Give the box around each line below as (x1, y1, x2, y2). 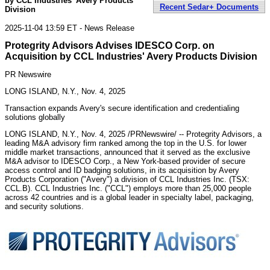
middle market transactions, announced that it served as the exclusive (5, 147, 250, 157)
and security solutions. (5, 201, 84, 211)
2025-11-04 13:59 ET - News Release (5, 23, 134, 33)
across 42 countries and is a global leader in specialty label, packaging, (5, 192, 254, 202)
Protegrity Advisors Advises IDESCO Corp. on (5, 40, 215, 51)
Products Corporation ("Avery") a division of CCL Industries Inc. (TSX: (5, 174, 250, 184)
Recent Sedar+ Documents (160, 2, 259, 11)
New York (124, 156, 157, 166)
